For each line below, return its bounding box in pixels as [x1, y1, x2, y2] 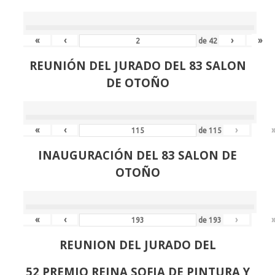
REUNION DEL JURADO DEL [59, 237, 216, 253]
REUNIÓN [29, 58, 86, 74]
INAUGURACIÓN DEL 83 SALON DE [38, 147, 237, 163]
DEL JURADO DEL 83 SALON [85, 58, 246, 74]
